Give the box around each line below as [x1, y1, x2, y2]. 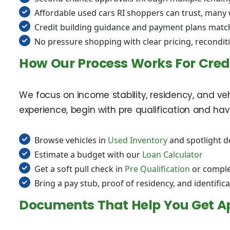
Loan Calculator [142, 149, 203, 161]
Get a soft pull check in [34, 163, 125, 175]
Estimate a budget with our [34, 149, 142, 161]
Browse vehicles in [34, 135, 108, 146]
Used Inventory [108, 135, 167, 146]
